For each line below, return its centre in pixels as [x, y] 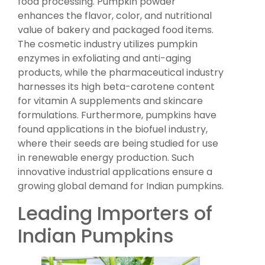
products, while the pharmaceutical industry [121, 73]
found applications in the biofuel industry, [113, 130]
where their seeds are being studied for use [118, 144]
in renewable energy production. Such [106, 158]
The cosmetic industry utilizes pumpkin [108, 44]
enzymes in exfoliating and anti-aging [104, 59]
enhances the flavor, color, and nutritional [115, 16]
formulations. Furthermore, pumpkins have [117, 115]
